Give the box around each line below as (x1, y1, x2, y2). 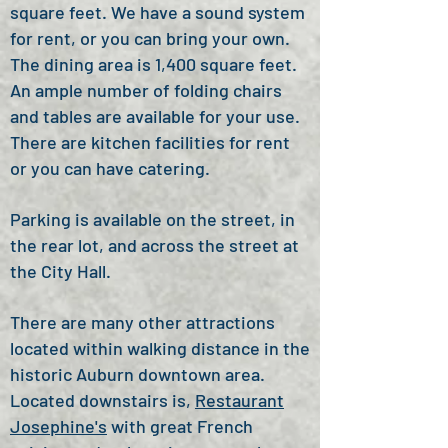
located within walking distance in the (10, 337, 310, 359)
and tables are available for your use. (10, 105, 300, 127)
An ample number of (10, 79, 174, 101)
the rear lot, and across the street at (10, 234, 299, 256)
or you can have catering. (10, 157, 210, 179)
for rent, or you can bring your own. (10, 27, 290, 49)
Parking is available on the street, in (10, 208, 295, 230)
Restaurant (195, 389, 284, 411)
